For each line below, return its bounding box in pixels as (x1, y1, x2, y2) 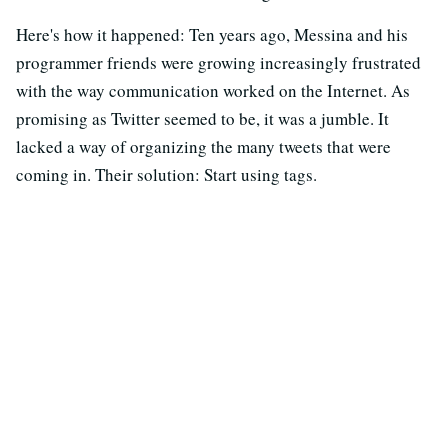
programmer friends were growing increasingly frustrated (16, 50, 421, 74)
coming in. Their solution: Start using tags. (16, 162, 317, 186)
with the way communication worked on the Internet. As (16, 78, 410, 102)
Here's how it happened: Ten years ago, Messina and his (16, 22, 408, 46)
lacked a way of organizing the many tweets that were (16, 134, 391, 158)
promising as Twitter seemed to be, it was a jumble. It (16, 106, 389, 130)
